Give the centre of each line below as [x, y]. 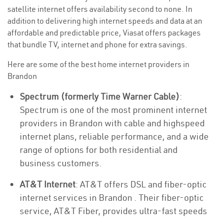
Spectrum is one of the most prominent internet [113, 110]
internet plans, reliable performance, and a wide [114, 136]
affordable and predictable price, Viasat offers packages [104, 33]
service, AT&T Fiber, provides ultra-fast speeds [113, 211]
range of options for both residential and [99, 150]
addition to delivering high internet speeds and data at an [105, 21]
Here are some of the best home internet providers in [98, 64]
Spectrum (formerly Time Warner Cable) [100, 96]
